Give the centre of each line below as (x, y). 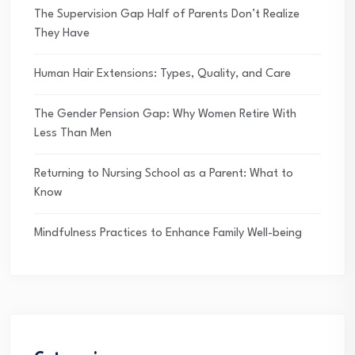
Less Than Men (73, 134)
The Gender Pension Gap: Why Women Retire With (165, 115)
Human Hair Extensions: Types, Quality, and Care (162, 74)
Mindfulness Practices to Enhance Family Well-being (168, 234)
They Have (62, 34)
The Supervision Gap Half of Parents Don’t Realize (167, 15)
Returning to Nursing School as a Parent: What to (164, 174)
